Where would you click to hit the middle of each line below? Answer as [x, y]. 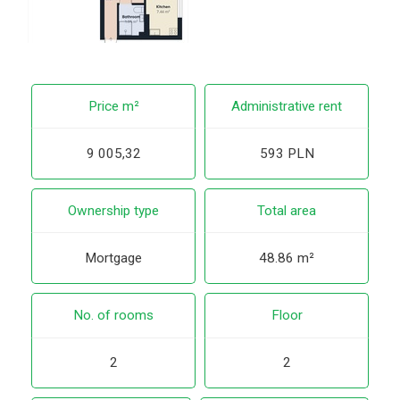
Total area [287, 211]
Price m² [113, 107]
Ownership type [113, 211]
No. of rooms [113, 316]
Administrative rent [287, 107]
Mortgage [113, 258]
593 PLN [287, 154]
